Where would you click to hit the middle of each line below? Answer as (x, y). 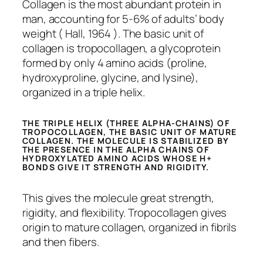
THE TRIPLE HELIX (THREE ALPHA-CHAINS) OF (126, 123)
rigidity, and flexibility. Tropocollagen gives (125, 212)
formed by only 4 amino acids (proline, (115, 63)
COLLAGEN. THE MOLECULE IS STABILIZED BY (126, 141)
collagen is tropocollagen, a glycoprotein (122, 48)
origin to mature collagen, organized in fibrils (130, 227)
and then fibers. (61, 242)
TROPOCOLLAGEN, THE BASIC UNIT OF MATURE (130, 132)
